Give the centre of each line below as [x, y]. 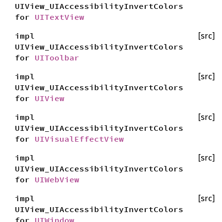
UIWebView [57, 179]
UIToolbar [57, 57]
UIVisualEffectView [79, 139]
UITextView [59, 17]
